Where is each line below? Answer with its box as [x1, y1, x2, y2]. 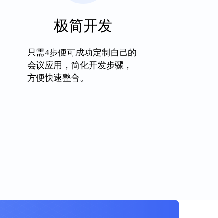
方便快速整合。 [27, 73, 89, 83]
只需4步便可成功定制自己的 [27, 48, 137, 57]
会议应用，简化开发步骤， [27, 60, 132, 70]
